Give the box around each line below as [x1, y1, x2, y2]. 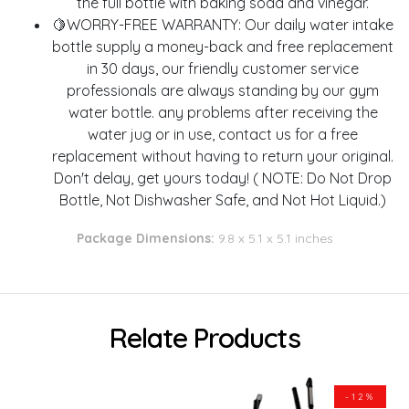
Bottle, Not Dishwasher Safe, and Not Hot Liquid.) [59, 191, 386, 210]
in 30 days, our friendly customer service [87, 59, 359, 79]
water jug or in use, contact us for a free [88, 125, 358, 144]
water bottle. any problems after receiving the [68, 103, 378, 122]
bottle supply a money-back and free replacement [52, 37, 393, 57]
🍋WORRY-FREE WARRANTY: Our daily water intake [52, 16, 393, 35]
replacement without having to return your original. [52, 147, 393, 166]
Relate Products [109, 320, 300, 356]
